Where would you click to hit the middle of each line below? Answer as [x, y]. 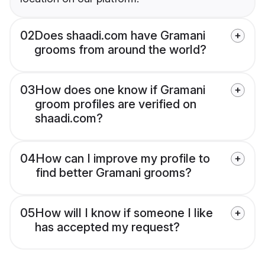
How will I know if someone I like [124, 213]
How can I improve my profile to [123, 159]
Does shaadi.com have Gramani [120, 36]
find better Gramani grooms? [114, 173]
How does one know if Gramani [120, 90]
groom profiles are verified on [116, 104]
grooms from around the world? [120, 50]
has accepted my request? [107, 227]
